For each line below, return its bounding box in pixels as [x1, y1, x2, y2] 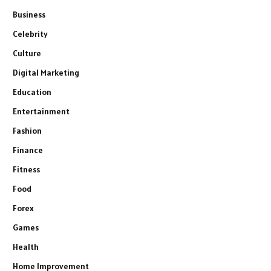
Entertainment [13, 105, 70, 117]
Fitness [13, 163, 40, 175]
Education [13, 86, 51, 97]
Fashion [13, 125, 42, 136]
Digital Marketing [13, 67, 79, 78]
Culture [13, 47, 41, 59]
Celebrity [13, 28, 48, 39]
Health [13, 241, 39, 252]
